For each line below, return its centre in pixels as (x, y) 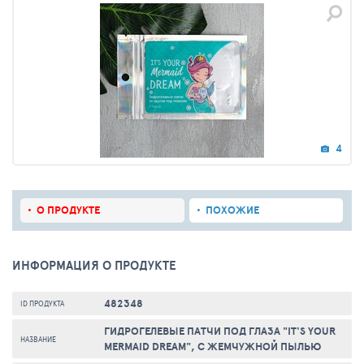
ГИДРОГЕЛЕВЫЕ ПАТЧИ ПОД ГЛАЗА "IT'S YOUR (220, 331)
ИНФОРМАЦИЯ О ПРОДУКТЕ (94, 266)
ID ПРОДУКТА (42, 304)
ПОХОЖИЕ (232, 210)
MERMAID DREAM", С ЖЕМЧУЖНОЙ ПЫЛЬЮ (212, 347)
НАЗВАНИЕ (38, 339)
